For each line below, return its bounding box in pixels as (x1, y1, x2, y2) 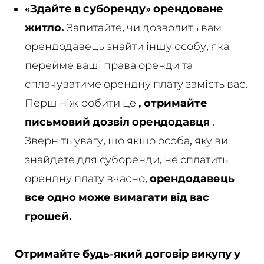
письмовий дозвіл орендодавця (24, 115, 210, 128)
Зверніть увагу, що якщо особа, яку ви (24, 134, 228, 147)
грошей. (24, 209, 72, 222)
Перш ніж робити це (24, 96, 138, 109)
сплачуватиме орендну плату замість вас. (24, 77, 247, 90)
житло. (24, 21, 64, 34)
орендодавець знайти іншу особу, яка (24, 39, 229, 52)
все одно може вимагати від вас (24, 190, 209, 203)
